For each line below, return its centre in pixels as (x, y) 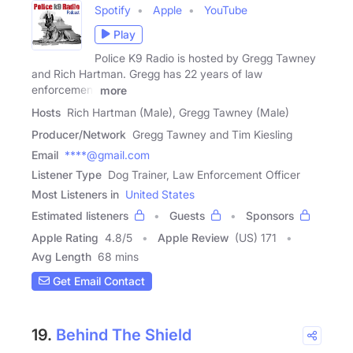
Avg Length (61, 256)
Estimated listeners (80, 215)
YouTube (226, 9)
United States (160, 194)
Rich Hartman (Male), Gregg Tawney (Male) (178, 112)
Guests (187, 215)
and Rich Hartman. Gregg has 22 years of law (147, 73)
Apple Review (193, 237)
